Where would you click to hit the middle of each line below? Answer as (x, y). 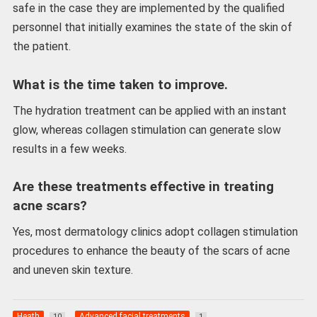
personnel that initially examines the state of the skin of (152, 28)
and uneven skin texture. (73, 270)
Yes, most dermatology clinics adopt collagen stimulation (155, 232)
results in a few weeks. (69, 149)
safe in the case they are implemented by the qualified (148, 8)
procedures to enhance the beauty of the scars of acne (151, 251)
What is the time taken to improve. (120, 85)
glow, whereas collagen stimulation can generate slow (146, 129)
